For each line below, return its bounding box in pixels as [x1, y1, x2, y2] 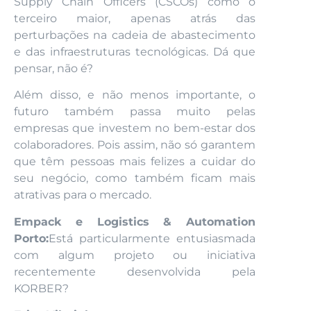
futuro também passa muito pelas [14, 105, 255, 119]
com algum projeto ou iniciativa [14, 248, 255, 262]
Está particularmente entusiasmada [49, 231, 255, 245]
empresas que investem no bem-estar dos [14, 121, 255, 135]
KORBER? [14, 281, 69, 295]
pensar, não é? [14, 62, 93, 76]
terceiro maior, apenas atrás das [14, 12, 255, 26]
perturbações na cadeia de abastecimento [14, 28, 255, 42]
